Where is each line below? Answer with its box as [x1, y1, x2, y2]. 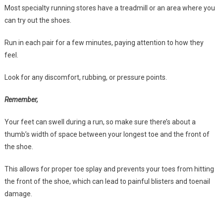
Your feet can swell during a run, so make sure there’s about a [4, 118, 196, 126]
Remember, [4, 96, 38, 104]
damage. [4, 190, 32, 198]
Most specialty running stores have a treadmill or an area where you [4, 4, 215, 12]
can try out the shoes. [4, 16, 71, 25]
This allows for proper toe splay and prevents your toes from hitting [4, 165, 214, 173]
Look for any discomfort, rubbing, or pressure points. [4, 73, 167, 82]
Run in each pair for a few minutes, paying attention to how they [4, 39, 204, 47]
